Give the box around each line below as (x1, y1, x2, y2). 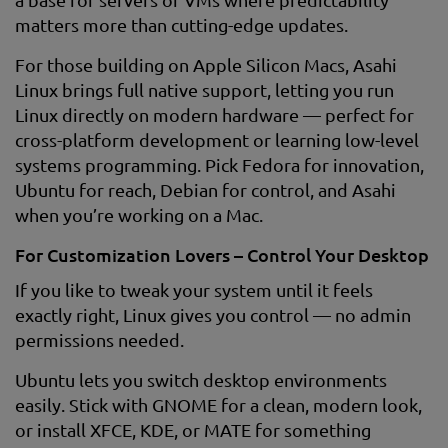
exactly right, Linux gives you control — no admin (15, 304, 411, 325)
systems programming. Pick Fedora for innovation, (15, 154, 424, 175)
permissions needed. (15, 329, 184, 350)
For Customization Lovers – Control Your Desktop (15, 244, 429, 265)
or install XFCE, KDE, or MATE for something (15, 419, 371, 440)
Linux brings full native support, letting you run (15, 79, 394, 100)
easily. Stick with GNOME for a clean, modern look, (15, 394, 422, 415)
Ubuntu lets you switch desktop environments (15, 369, 387, 390)
